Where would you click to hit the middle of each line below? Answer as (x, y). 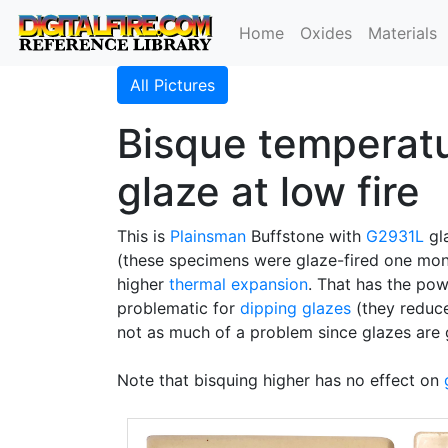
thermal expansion (238, 284)
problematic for (178, 308)
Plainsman (208, 236)
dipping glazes (295, 308)
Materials (403, 33)
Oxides (326, 33)
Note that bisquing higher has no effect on (280, 380)
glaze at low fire (268, 191)
